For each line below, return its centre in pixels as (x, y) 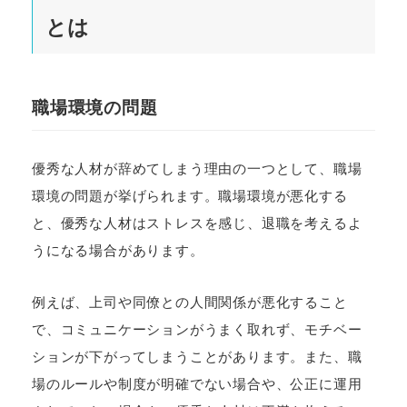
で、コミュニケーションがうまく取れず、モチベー (197, 330)
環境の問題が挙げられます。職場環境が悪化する (190, 196)
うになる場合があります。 (118, 251)
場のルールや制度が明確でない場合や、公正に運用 (197, 384)
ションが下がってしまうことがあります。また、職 (197, 357)
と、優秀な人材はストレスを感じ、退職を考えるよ (197, 223)
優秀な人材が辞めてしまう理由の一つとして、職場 (197, 169)
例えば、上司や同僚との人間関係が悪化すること (190, 303)
